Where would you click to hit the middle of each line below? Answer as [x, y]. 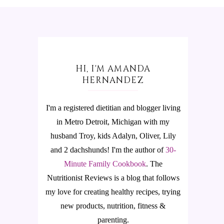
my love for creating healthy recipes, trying [113, 192]
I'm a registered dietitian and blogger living [113, 108]
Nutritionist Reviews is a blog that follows [113, 178]
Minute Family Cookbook [105, 164]
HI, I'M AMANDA [113, 69]
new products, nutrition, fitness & [113, 206]
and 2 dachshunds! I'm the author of [108, 150]
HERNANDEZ [113, 80]
